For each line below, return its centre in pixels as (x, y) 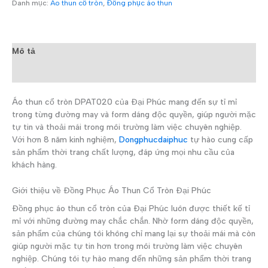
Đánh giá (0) (38, 72)
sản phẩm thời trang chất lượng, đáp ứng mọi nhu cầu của (123, 152)
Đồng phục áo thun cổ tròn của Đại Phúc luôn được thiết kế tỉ (131, 208)
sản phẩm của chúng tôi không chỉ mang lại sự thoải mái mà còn (134, 234)
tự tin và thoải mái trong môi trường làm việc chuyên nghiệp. (127, 127)
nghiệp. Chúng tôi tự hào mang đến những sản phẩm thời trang (132, 259)
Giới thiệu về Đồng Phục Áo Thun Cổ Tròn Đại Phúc (112, 190)
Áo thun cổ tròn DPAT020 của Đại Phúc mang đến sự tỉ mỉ (124, 101)
